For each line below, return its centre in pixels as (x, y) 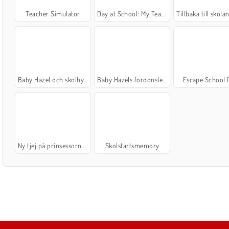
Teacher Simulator (53, 13)
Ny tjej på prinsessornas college (50, 146)
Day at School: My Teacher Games (129, 13)
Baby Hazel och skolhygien (51, 79)
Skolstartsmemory (132, 146)
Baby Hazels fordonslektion (130, 79)
